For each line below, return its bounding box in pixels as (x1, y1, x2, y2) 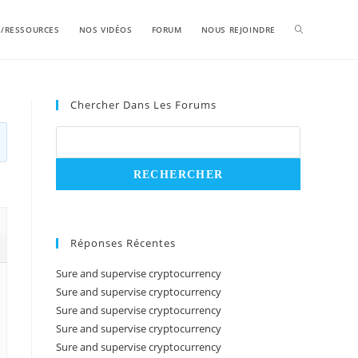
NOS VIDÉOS (78, 24, 133, 35)
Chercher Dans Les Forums (70, 97, 217, 112)
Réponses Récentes (70, 236, 176, 250)
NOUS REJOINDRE (201, 24, 276, 35)
